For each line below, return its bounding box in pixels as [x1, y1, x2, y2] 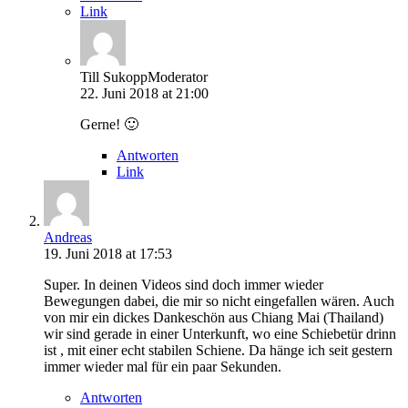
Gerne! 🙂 [80, 116, 138, 132]
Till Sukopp [80, 68, 148, 85]
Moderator [148, 68, 208, 85]
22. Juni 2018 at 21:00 [80, 85, 209, 101]
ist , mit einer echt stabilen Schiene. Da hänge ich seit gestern [44, 342, 393, 358]
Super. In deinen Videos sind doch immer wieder [44, 276, 323, 292]
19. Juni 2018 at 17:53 [44, 245, 172, 261]
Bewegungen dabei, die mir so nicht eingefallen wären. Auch [44, 292, 394, 309]
